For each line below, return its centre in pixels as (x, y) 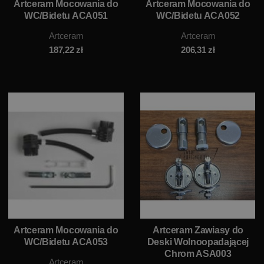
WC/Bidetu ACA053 (66, 242)
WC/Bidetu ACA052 (198, 16)
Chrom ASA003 (198, 253)
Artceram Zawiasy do (198, 230)
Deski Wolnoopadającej (198, 242)
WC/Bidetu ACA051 (66, 16)
